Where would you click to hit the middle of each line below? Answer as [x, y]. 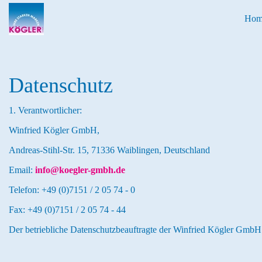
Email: [22, 170]
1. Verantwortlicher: [45, 110]
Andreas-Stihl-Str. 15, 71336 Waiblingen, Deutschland [109, 150]
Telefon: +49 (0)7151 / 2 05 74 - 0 [72, 190]
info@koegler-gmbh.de [80, 170]
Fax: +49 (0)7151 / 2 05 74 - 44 [67, 210]
